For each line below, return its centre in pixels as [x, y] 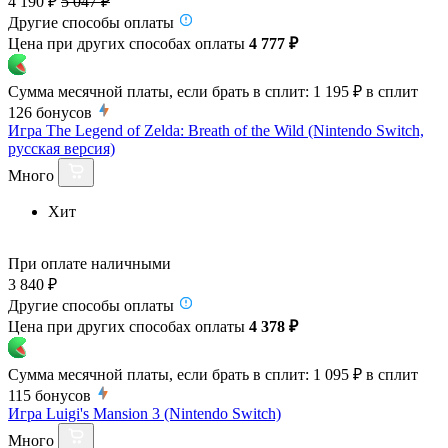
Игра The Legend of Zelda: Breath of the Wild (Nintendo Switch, [216, 130]
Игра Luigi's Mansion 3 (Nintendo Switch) [144, 413]
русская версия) [61, 148]
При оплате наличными [89, 263]
